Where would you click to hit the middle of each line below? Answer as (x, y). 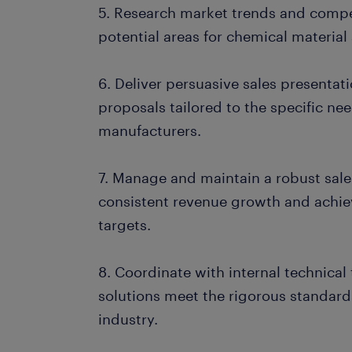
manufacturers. (150, 130)
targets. (125, 225)
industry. (128, 319)
